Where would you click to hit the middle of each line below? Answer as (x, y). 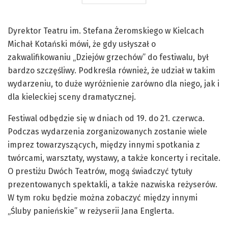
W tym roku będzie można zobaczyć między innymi (103, 198)
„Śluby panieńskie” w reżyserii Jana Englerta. (91, 211)
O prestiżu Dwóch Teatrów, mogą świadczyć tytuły (100, 172)
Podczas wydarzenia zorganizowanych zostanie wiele (107, 132)
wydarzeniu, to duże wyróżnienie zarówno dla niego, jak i (113, 84)
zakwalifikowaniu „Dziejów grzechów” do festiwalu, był (108, 58)
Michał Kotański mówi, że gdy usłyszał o (82, 44)
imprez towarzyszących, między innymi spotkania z (104, 145)
